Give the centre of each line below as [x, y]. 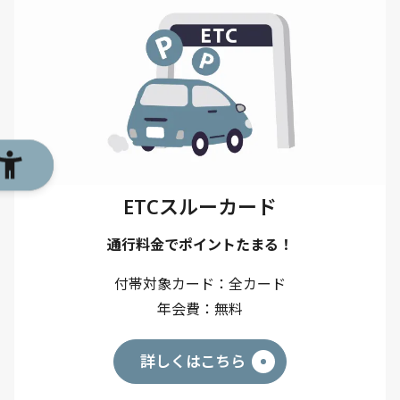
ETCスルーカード [200, 206]
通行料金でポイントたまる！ [200, 244]
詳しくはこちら [193, 361]
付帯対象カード [164, 283]
